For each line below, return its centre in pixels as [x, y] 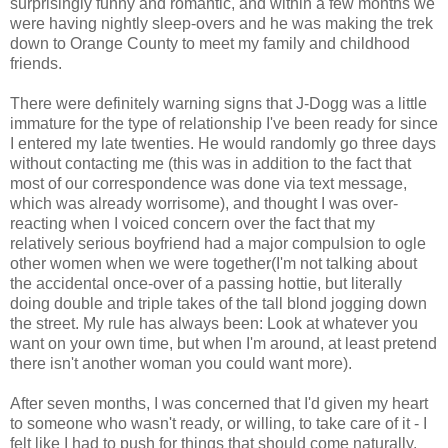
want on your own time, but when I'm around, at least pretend [223, 343]
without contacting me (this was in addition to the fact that [210, 163]
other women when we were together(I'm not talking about [213, 263]
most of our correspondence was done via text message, [208, 183]
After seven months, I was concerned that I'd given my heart [219, 403]
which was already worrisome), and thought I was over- [204, 203]
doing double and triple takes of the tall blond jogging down [218, 303]
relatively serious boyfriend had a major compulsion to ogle [218, 243]
